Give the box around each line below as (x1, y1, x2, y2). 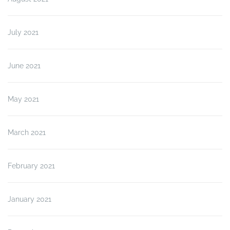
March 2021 (8, 128, 46, 137)
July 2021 (8, 28, 39, 37)
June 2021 (8, 62, 41, 70)
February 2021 (8, 162, 55, 170)
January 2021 (8, 195, 51, 204)
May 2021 (8, 95, 39, 104)
